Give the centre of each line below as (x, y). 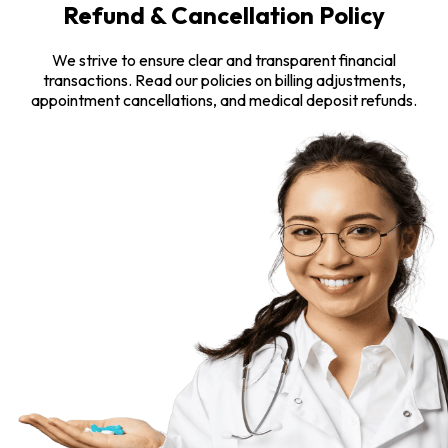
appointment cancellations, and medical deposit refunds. (224, 99)
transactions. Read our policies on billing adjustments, (224, 79)
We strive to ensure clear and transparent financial (224, 59)
